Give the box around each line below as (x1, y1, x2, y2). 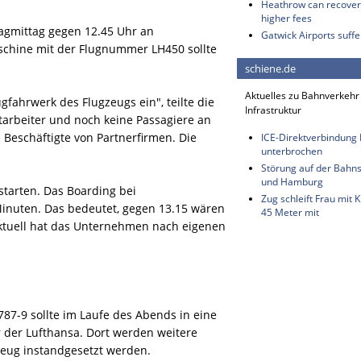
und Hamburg (261, 175, 323, 189)
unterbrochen (261, 144, 322, 158)
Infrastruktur (245, 103, 301, 117)
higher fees (261, 11, 312, 25)
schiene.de (245, 61, 296, 76)
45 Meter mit (261, 205, 319, 219)
